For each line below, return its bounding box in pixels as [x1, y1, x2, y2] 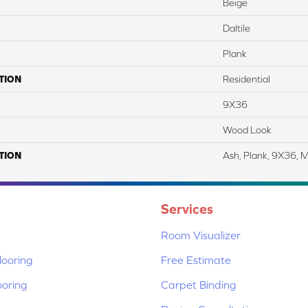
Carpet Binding [161, 278, 236, 291]
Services [161, 200, 213, 217]
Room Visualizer [161, 228, 241, 241]
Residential [223, 73, 270, 85]
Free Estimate [161, 253, 231, 266]
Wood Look [223, 124, 272, 135]
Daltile [223, 22, 250, 34]
